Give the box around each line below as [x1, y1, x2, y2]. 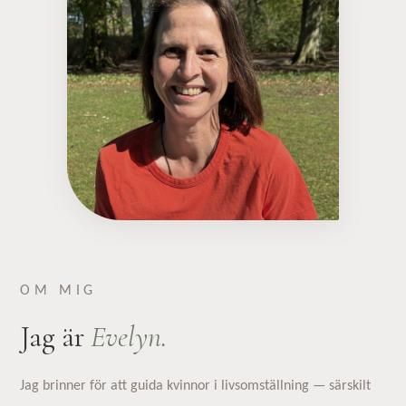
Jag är [20, 319, 92, 355]
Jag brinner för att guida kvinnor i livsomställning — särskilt [20, 378, 372, 393]
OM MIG [20, 284, 97, 299]
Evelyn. [91, 319, 168, 355]
